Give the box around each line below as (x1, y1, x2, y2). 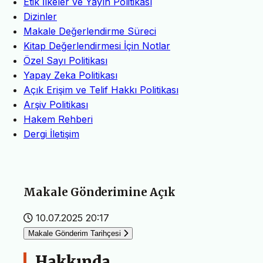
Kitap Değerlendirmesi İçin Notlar (23, 40, 170, 52)
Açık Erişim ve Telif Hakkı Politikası (23, 84, 178, 96)
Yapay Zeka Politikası (23, 69, 117, 82)
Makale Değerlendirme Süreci (23, 25, 156, 38)
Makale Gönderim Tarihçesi (28, 228, 121, 238)
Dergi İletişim (23, 128, 79, 140)
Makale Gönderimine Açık (23, 186, 176, 200)
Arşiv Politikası (23, 99, 88, 111)
